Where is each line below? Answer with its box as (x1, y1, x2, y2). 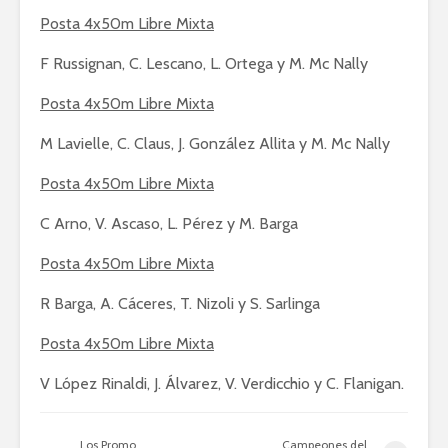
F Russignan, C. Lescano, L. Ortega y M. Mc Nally (40, 54, 368, 73)
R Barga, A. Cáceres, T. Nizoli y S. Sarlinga (40, 294, 320, 313)
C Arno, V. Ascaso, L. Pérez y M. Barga (40, 214, 298, 233)
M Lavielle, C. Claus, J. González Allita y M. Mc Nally (40, 134, 390, 153)
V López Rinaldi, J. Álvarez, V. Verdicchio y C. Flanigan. (40, 374, 404, 393)
